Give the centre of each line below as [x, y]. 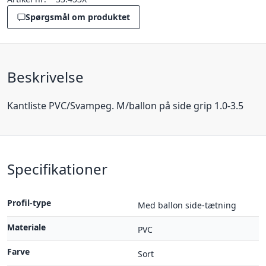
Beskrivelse [45, 77]
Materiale [26, 227]
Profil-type [29, 203]
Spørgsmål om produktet [78, 17]
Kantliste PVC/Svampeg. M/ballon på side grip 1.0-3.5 [125, 106]
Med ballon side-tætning [187, 205]
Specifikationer [57, 169]
